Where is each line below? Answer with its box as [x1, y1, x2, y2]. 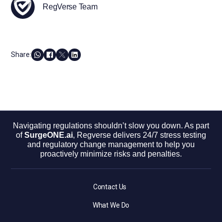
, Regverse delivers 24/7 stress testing [73, 130, 206, 139]
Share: [11, 51, 32, 59]
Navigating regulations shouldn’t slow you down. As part [13, 121, 209, 130]
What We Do [92, 201, 130, 209]
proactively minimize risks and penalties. [40, 149, 182, 158]
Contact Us [93, 182, 127, 191]
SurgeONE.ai [24, 130, 73, 139]
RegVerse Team [43, 2, 98, 11]
